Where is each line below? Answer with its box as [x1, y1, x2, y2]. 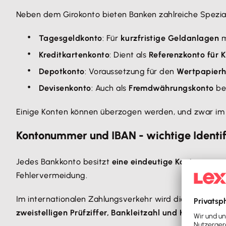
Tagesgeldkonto [39, 33, 102, 43]
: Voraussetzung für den [84, 67, 177, 76]
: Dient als [109, 50, 149, 60]
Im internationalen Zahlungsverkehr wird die [16, 194, 188, 204]
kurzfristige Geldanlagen [120, 33, 219, 43]
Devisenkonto [39, 83, 91, 93]
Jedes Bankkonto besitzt [16, 157, 112, 166]
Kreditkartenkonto [39, 50, 110, 60]
